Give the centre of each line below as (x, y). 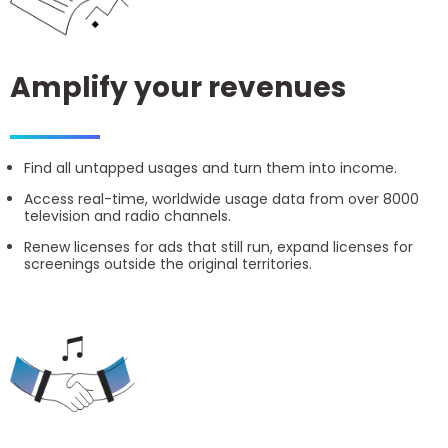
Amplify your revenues (178, 87)
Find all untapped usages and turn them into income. (210, 168)
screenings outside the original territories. (168, 264)
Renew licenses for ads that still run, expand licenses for (218, 247)
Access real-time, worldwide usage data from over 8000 (221, 199)
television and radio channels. (127, 216)
